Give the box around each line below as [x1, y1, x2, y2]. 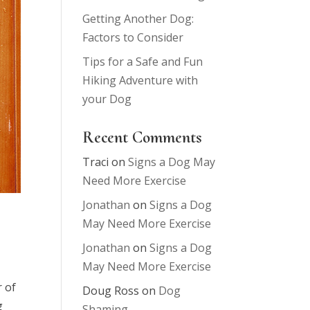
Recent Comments [82, 127, 203, 147]
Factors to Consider [82, 30, 184, 45]
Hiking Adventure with [82, 73, 199, 88]
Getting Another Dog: [82, 11, 194, 26]
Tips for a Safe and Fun [82, 54, 203, 69]
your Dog [82, 91, 132, 107]
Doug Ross [82, 283, 140, 298]
